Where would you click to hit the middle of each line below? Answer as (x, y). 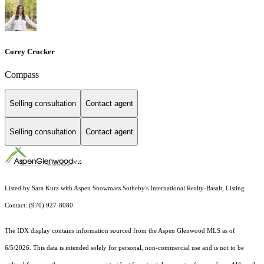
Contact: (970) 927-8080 (40, 206)
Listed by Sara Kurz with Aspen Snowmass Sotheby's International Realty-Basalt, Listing (125, 189)
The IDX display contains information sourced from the (81, 231)
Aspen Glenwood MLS (189, 231)
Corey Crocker (30, 51)
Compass (22, 74)
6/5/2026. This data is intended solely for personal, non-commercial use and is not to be (124, 248)
